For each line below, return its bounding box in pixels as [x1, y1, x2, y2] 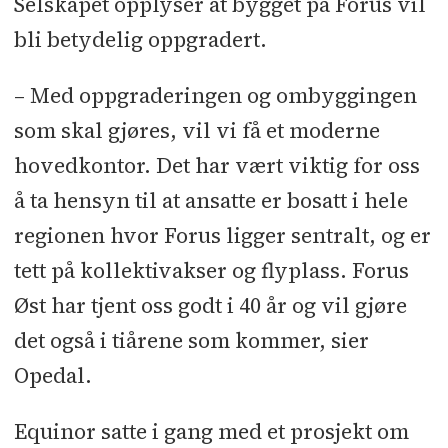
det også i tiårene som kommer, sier [13, 326, 369, 356]
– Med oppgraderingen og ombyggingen [13, 81, 417, 111]
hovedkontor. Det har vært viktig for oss [13, 151, 420, 181]
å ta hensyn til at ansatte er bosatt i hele [13, 186, 408, 216]
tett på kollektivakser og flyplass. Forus [13, 256, 409, 286]
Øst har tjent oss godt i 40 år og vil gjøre [13, 291, 407, 321]
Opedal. [13, 361, 92, 391]
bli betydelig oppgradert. [13, 24, 267, 54]
